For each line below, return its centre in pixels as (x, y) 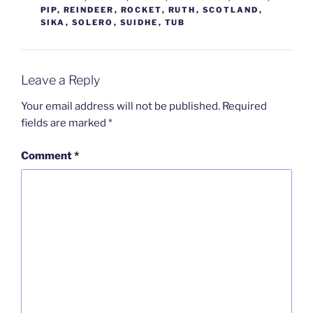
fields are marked (65, 123)
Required (245, 107)
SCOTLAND (231, 9)
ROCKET (141, 9)
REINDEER (89, 9)
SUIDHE (139, 22)
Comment (48, 155)
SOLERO (93, 22)
